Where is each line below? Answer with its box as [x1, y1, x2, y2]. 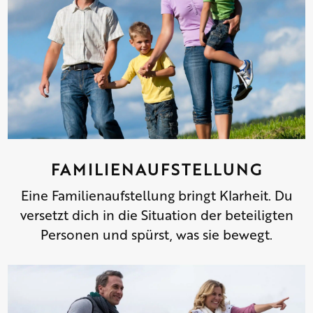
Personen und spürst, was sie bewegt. [41, 224, 272, 242]
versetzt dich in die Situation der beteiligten [20, 205, 293, 223]
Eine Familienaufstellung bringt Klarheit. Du [20, 185, 293, 203]
